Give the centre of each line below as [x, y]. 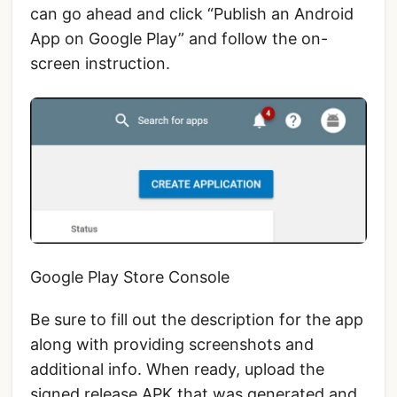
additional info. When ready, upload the [177, 370]
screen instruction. [100, 64]
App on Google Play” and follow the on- [179, 39]
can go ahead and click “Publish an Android [192, 14]
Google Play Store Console [130, 277]
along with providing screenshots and [172, 345]
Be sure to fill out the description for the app [197, 320]
